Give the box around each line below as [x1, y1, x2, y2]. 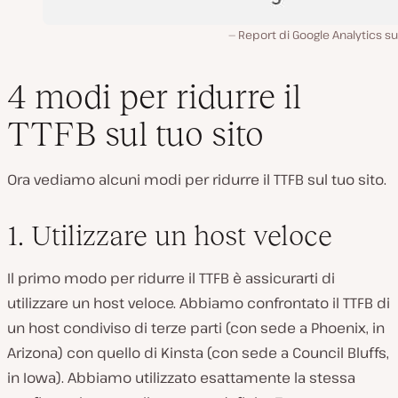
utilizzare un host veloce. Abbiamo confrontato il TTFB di [7, 293, 390, 314]
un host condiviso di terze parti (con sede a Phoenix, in [7, 318, 385, 338]
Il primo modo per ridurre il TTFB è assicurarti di [7, 268, 335, 289]
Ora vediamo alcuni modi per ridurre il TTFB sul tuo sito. [7, 170, 386, 190]
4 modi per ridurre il [7, 77, 301, 116]
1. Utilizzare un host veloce [7, 219, 332, 252]
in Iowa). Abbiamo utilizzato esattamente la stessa [7, 368, 355, 388]
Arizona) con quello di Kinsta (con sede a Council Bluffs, [7, 343, 389, 363]
